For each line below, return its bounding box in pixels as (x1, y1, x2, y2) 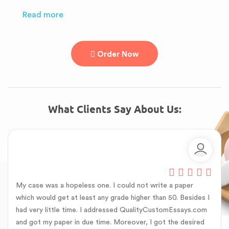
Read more (22, 11, 63, 19)
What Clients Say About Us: (48, 103, 181, 116)
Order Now (95, 51, 139, 58)
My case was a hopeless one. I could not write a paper (16, 182, 193, 189)
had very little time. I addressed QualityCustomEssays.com (16, 207, 207, 214)
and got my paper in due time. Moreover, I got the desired (16, 219, 204, 226)
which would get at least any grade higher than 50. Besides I (16, 194, 210, 201)
